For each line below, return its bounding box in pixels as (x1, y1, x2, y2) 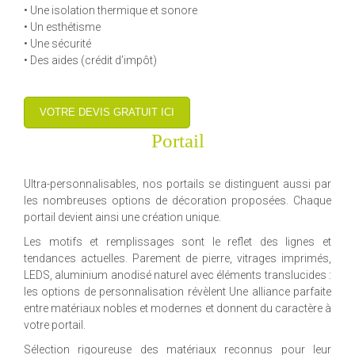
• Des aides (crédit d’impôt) (24, 53, 157, 67)
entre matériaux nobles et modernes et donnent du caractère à (24, 301, 331, 315)
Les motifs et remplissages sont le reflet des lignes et (24, 235, 331, 248)
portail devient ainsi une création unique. (24, 210, 221, 223)
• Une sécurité (24, 36, 91, 50)
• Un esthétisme (24, 20, 101, 33)
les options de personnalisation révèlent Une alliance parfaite (24, 284, 331, 298)
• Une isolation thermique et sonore (24, 3, 197, 17)
